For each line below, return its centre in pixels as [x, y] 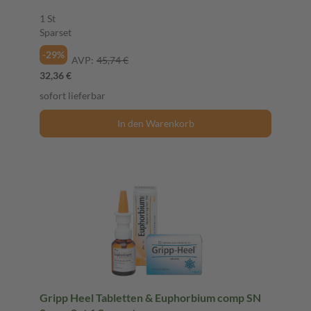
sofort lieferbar [73, 95]
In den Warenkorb [155, 123]
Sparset [56, 32]
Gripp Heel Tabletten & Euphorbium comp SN [150, 297]
